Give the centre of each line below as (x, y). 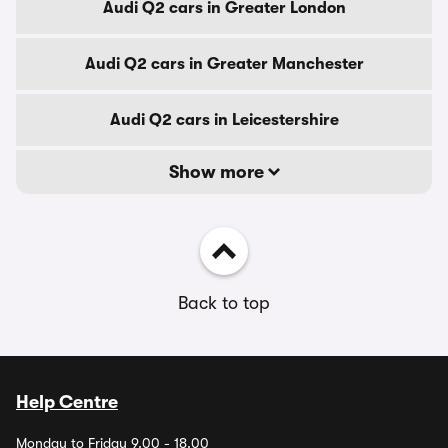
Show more (218, 172)
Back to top (224, 303)
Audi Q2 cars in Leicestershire (224, 120)
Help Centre (67, 402)
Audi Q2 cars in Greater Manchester (224, 64)
